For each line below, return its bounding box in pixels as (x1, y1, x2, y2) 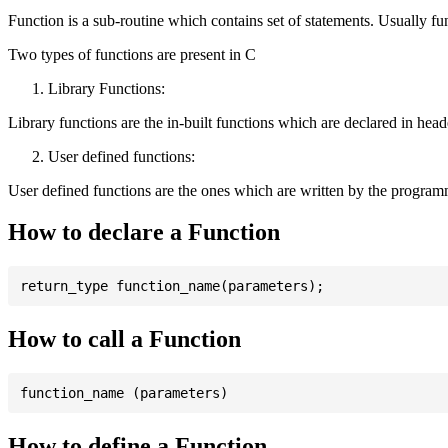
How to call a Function (8, 326, 241, 353)
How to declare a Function (8, 219, 280, 246)
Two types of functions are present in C (8, 45, 256, 63)
